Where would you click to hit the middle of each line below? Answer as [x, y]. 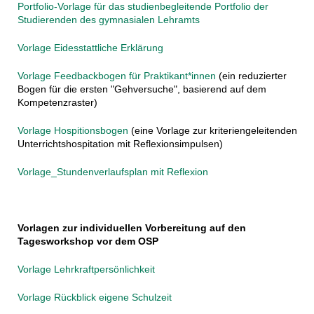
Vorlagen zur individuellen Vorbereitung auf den [131, 228]
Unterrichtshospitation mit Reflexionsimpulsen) [120, 144]
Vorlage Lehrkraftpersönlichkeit [86, 269]
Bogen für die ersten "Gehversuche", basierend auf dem [142, 89]
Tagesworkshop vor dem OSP [88, 241]
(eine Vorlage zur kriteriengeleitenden [212, 131]
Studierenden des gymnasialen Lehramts [108, 20]
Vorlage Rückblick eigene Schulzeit [94, 298]
